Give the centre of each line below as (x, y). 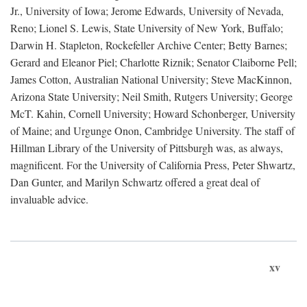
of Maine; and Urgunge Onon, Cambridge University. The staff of (152, 131)
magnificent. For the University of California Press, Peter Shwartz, (153, 165)
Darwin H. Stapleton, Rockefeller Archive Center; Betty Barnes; (149, 45)
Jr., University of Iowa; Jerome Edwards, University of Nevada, (147, 11)
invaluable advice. (49, 199)
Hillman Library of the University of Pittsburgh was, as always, (147, 148)
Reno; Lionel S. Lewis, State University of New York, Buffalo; (147, 28)
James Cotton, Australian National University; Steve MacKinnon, (151, 79)
